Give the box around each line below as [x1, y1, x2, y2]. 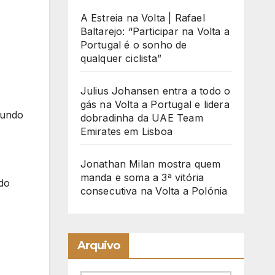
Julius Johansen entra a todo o [80, 85, 231, 98]
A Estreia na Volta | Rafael [80, 12, 205, 25]
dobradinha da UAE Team [80, 112, 203, 125]
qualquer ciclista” [80, 52, 162, 65]
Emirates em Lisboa [80, 125, 173, 138]
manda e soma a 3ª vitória [80, 171, 204, 184]
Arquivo [77, 239, 120, 253]
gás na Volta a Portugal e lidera [80, 98, 230, 111]
